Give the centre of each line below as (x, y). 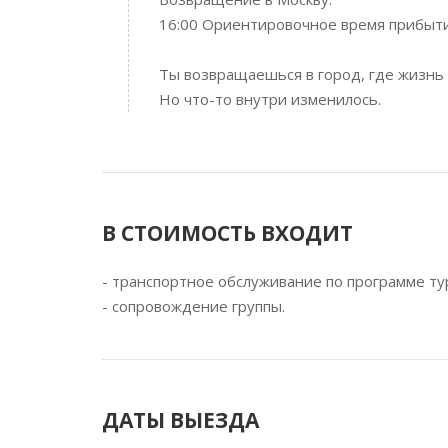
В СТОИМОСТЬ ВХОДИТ (227, 233)
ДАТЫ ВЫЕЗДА (180, 420)
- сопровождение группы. (193, 306)
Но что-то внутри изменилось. (270, 99)
